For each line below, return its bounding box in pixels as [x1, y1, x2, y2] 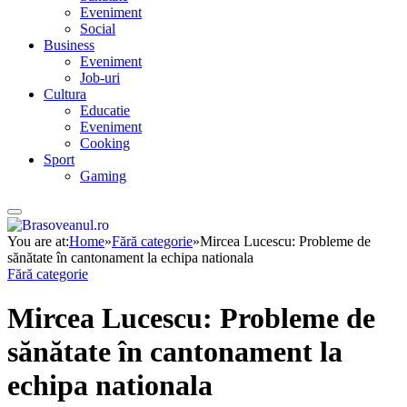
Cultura [44, 86, 86, 103]
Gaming [80, 168, 126, 184]
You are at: [7, 233, 69, 249]
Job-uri [80, 70, 120, 86]
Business [44, 37, 94, 54]
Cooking [80, 135, 130, 152]
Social [80, 21, 115, 37]
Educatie [80, 103, 130, 119]
